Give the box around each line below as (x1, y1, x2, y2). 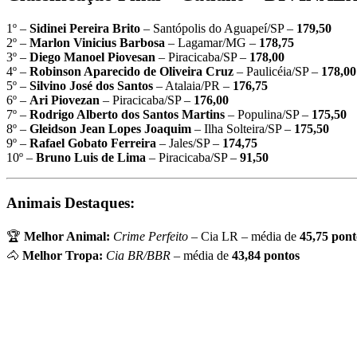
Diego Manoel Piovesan (29, 50, 155, 65)
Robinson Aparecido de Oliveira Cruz (29, 65, 233, 79)
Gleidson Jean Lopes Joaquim (29, 122, 191, 136)
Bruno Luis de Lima (36, 151, 146, 165)
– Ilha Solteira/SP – (191, 122, 294, 136)
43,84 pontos (232, 248, 300, 262)
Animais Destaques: (6, 194, 135, 211)
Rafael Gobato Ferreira (29, 136, 156, 151)
